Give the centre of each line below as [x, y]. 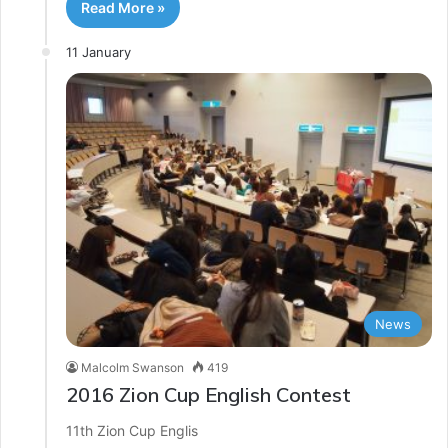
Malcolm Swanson [132, 368]
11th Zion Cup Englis [132, 431]
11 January [98, 51]
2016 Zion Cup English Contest [208, 395]
